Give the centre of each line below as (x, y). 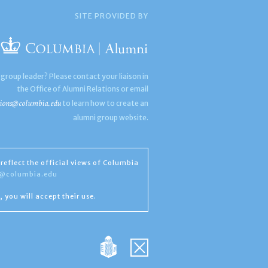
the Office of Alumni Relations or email (83, 89)
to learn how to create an (105, 103)
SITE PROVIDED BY (112, 16)
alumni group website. (111, 117)
